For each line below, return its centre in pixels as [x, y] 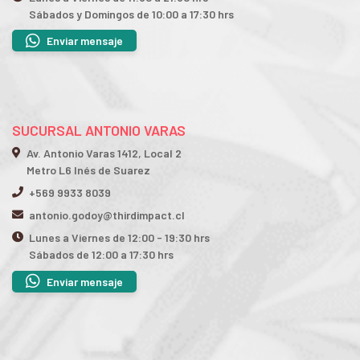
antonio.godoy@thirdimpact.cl [107, 215]
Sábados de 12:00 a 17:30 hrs [101, 255]
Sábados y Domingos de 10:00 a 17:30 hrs [131, 14]
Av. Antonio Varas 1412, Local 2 [104, 153]
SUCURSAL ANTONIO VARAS [99, 131]
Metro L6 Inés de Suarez [88, 170]
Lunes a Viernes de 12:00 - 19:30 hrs [119, 238]
